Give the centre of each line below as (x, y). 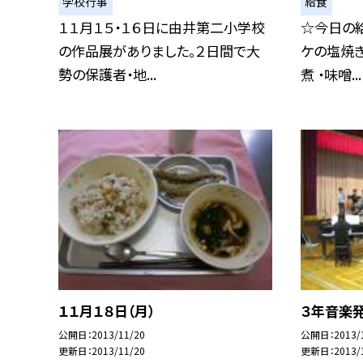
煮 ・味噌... (331, 74)
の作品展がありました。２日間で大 (159, 50)
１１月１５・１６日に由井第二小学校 (162, 27)
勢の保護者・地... (107, 74)
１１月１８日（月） (107, 310)
